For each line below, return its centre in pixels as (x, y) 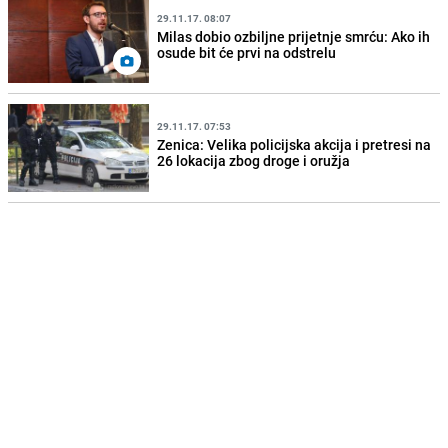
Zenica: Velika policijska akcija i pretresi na (294, 144)
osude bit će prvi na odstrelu (247, 52)
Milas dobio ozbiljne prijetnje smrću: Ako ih (294, 36)
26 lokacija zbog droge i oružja (254, 160)
